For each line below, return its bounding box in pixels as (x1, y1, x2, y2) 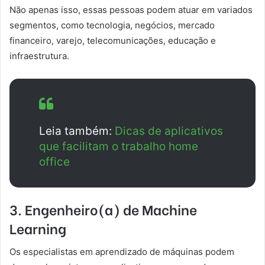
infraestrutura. (9, 50, 69, 62)
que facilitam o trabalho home (39, 140, 198, 154)
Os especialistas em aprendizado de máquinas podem (9, 245, 234, 257)
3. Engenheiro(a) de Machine (9, 199, 197, 219)
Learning (9, 218, 66, 238)
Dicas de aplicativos (115, 124, 223, 138)
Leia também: (39, 124, 115, 138)
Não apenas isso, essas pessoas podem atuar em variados (9, 4, 253, 16)
